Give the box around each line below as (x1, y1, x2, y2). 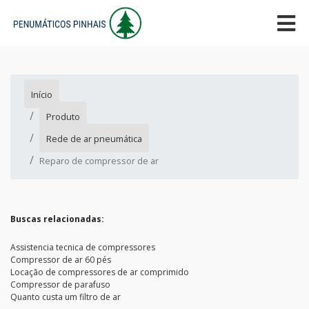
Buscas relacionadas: (10, 213, 104, 226)
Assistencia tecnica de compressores (10, 241, 155, 254)
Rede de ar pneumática (46, 132, 142, 146)
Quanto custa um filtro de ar (10, 291, 121, 303)
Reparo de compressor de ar (39, 154, 159, 168)
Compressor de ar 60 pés (10, 254, 111, 266)
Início (31, 88, 52, 101)
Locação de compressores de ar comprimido (10, 266, 189, 279)
